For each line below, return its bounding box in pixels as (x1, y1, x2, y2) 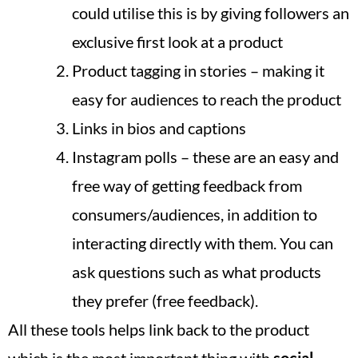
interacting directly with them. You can (72, 233, 333, 253)
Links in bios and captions (72, 117, 246, 137)
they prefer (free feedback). (72, 290, 258, 310)
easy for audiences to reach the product (72, 89, 341, 109)
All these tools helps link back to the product (8, 319, 309, 339)
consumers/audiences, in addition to (72, 204, 317, 224)
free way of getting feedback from (72, 175, 302, 195)
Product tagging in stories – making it (72, 60, 324, 80)
